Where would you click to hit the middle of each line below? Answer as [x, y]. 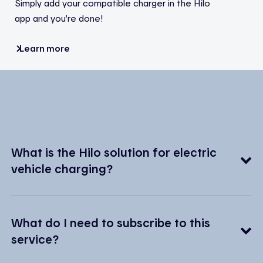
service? [35, 239]
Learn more [44, 48]
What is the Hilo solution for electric [114, 152]
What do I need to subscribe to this [110, 222]
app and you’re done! [59, 18]
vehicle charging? [62, 168]
